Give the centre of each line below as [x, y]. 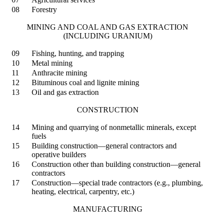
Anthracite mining [59, 73]
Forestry [44, 9]
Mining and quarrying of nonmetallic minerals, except [114, 127]
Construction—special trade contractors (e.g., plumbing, [117, 182]
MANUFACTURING [108, 209]
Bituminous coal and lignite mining [85, 82]
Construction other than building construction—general [116, 164]
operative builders [59, 154]
